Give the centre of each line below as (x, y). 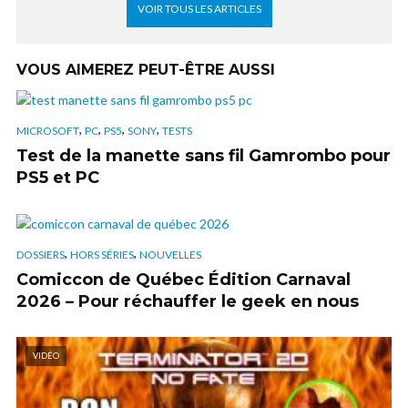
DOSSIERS (41, 254)
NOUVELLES (170, 254)
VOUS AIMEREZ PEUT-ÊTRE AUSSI (146, 70)
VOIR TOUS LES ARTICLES (199, 9)
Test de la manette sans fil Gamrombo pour (204, 155)
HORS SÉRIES (102, 254)
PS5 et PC (58, 177)
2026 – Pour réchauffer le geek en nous (188, 301)
